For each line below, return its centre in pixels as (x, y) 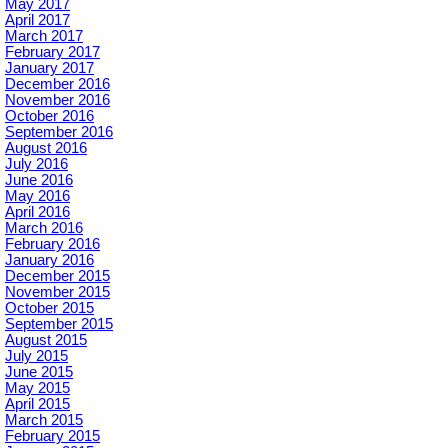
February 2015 (52, 436)
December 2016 (57, 84)
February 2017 (52, 52)
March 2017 (44, 36)
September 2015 (59, 324)
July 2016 (36, 164)
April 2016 (37, 212)
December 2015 (57, 276)
